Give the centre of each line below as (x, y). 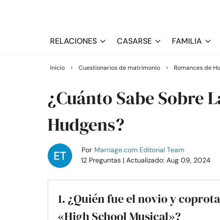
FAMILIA (187, 41)
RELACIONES (73, 41)
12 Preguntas (102, 160)
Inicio (57, 68)
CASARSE (134, 41)
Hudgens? (86, 124)
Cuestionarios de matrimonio (119, 68)
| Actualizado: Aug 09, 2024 (166, 160)
